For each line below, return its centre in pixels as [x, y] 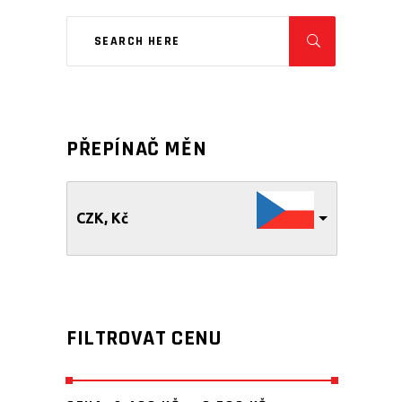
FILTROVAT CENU [144, 338]
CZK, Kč [102, 218]
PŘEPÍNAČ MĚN [137, 149]
